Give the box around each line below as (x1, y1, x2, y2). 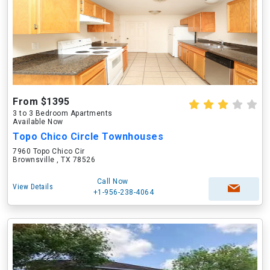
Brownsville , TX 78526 (13, 155, 95, 164)
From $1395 (13, 96, 69, 107)
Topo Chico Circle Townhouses (13, 131, 163, 142)
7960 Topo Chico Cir (13, 147, 85, 155)
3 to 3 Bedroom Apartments (13, 109, 113, 118)
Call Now (96, 177, 128, 186)
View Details (13, 183, 53, 191)
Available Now (13, 118, 63, 126)
